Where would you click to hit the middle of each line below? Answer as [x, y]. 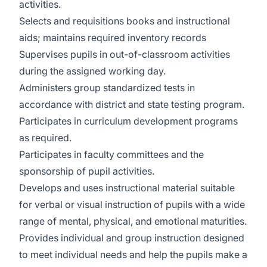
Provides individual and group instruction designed [132, 238]
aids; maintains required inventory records [113, 38]
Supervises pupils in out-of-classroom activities [125, 54]
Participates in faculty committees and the [111, 154]
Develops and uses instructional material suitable [127, 188]
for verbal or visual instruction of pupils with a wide [132, 204]
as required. [45, 138]
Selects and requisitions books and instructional [125, 21]
